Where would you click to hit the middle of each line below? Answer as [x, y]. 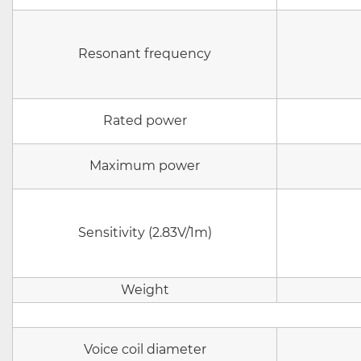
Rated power [145, 120]
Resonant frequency [145, 54]
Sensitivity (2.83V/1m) [145, 232]
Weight [145, 290]
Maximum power [145, 166]
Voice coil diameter [145, 349]
